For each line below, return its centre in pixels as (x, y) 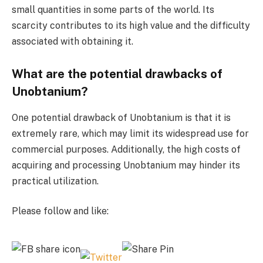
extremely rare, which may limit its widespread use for (130, 133)
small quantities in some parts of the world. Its (113, 9)
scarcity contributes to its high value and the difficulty (131, 25)
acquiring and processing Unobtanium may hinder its (126, 165)
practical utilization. (55, 181)
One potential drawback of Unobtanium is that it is (121, 117)
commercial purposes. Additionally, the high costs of (126, 149)
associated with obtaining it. (73, 41)
